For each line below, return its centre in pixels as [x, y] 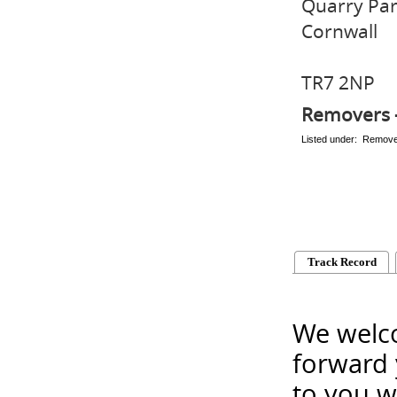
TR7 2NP [338, 82]
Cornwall [339, 31]
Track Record [342, 262]
